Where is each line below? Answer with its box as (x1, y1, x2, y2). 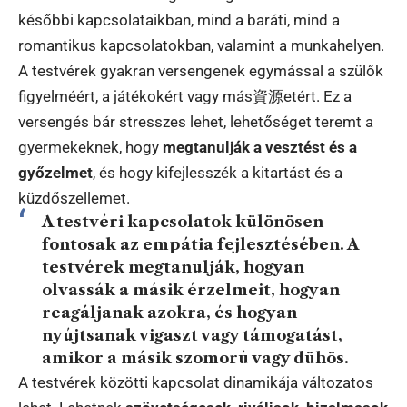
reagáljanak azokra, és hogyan (41, 303, 297, 322)
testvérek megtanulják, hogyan (41, 257, 304, 276)
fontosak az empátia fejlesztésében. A (41, 234, 358, 253)
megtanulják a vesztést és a (163, 137, 357, 156)
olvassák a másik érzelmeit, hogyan (41, 280, 340, 299)
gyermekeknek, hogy (18, 137, 163, 156)
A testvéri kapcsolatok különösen (41, 212, 323, 231)
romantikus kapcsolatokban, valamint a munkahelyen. (18, 35, 384, 55)
